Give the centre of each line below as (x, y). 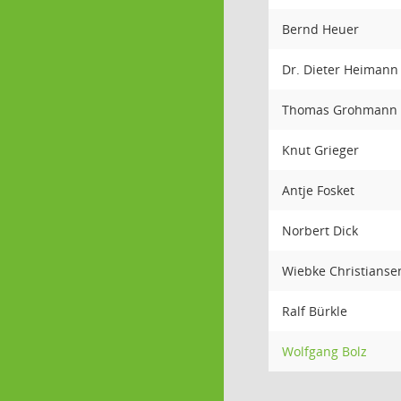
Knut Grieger (320, 150)
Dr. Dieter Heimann (340, 69)
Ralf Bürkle (315, 311)
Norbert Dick (320, 230)
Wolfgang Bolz (324, 351)
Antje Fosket (318, 190)
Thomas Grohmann (340, 110)
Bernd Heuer (320, 29)
